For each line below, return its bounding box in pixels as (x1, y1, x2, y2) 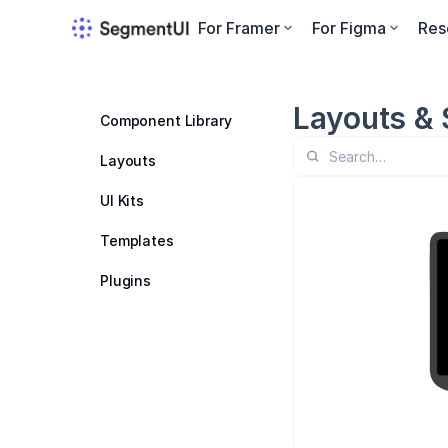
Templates (100, 231, 174, 249)
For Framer (198, 17, 280, 38)
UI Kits (100, 191, 145, 209)
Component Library (100, 111, 232, 129)
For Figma (312, 17, 386, 38)
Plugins (100, 271, 152, 289)
